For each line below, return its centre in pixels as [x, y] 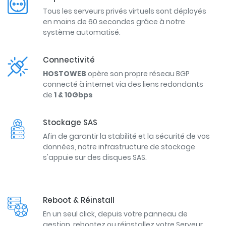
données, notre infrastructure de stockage [119, 147]
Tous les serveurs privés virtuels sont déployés [125, 11]
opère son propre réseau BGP [138, 74]
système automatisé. [82, 33]
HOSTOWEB [65, 74]
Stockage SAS [70, 123]
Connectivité [69, 60]
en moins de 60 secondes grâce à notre [114, 22]
